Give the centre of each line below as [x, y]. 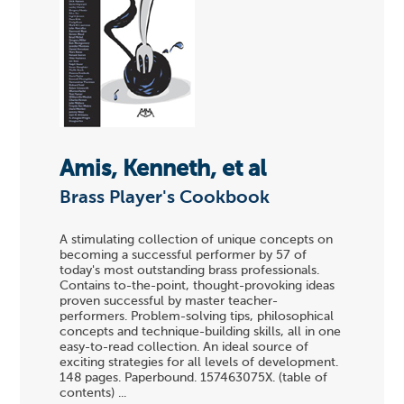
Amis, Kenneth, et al [163, 170]
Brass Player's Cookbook [165, 198]
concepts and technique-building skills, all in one [201, 332]
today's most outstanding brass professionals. [190, 271]
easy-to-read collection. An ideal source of [184, 348]
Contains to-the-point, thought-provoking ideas [197, 286]
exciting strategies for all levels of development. [199, 363]
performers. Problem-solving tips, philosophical [197, 317]
